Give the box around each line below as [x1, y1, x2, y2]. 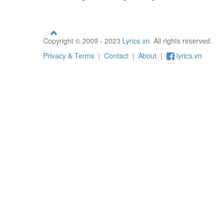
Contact [104, 51, 128, 60]
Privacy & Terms [43, 51, 94, 60]
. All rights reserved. [150, 36, 212, 46]
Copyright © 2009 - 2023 [43, 36, 122, 46]
